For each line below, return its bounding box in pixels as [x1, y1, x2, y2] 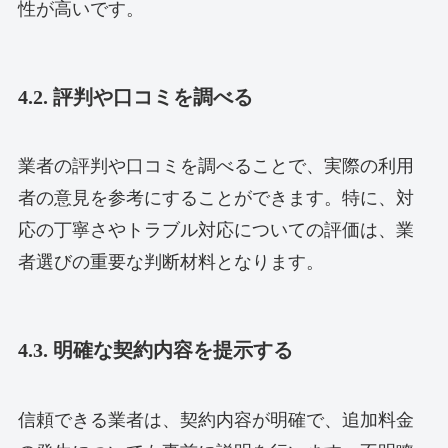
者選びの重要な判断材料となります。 [17, 252, 324, 273]
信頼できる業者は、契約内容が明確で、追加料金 [17, 409, 414, 430]
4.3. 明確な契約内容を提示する [17, 339, 293, 362]
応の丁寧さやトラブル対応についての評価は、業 [17, 220, 414, 241]
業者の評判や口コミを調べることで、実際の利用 [17, 156, 414, 177]
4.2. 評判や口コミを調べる [17, 85, 253, 108]
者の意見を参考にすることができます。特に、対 [17, 188, 414, 209]
